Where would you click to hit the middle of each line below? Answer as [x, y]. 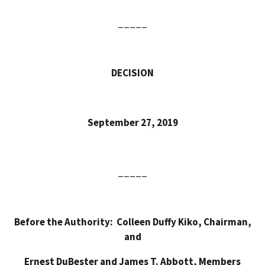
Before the [39, 222]
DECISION [132, 72]
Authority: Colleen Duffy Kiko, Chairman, [158, 222]
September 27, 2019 [132, 122]
